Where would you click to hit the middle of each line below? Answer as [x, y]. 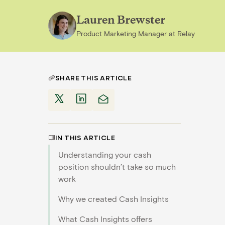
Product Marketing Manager [122, 33]
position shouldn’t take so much [117, 166]
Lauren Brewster [121, 20]
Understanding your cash [105, 154]
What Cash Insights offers [105, 219]
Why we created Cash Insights [114, 199]
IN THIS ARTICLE [85, 138]
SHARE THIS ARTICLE [94, 78]
